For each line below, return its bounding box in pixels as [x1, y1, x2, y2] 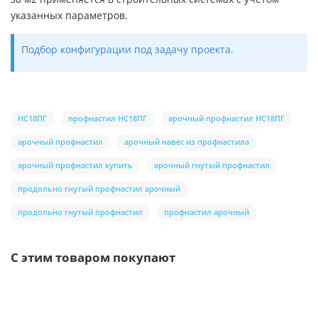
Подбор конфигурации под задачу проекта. [21, 42, 234, 56]
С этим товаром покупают [11, 248, 175, 265]
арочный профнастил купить [18, 159, 133, 170]
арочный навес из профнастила [124, 136, 249, 147]
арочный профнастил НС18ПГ [168, 112, 285, 124]
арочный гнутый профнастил [154, 159, 270, 170]
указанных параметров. [11, 8, 128, 22]
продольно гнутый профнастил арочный [18, 182, 180, 194]
